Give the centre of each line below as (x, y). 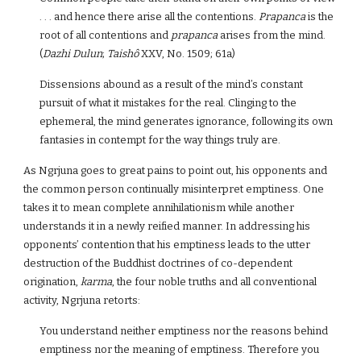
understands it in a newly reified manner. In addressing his (167, 226)
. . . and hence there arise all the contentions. (149, 17)
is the (320, 17)
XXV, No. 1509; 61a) (187, 54)
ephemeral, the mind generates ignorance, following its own (187, 121)
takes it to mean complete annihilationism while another (159, 207)
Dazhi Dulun (73, 54)
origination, (52, 282)
